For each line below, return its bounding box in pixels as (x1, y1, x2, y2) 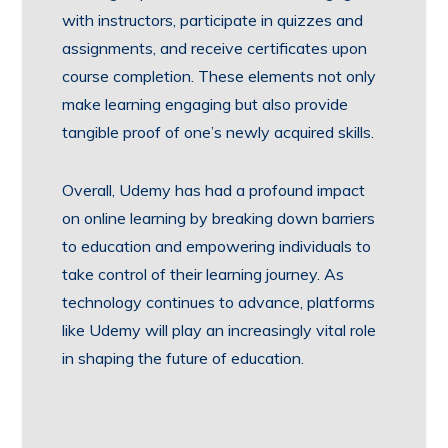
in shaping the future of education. (62, 347, 305, 368)
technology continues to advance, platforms (62, 291, 376, 312)
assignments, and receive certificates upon (62, 37, 368, 58)
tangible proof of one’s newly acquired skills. (62, 121, 375, 142)
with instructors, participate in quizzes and (62, 9, 364, 30)
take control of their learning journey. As (62, 263, 345, 284)
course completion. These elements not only (62, 65, 377, 86)
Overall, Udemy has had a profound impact (62, 179, 366, 200)
